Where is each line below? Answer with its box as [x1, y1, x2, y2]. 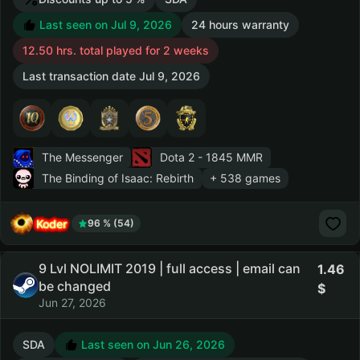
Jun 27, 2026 [39, 296, 106, 309]
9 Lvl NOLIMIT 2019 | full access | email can [39, 260, 301, 276]
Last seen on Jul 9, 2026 [36, 18, 172, 31]
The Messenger [42, 150, 123, 164]
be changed [39, 278, 111, 294]
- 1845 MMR [194, 150, 263, 164]
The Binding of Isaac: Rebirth [42, 171, 194, 185]
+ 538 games [210, 171, 280, 185]
